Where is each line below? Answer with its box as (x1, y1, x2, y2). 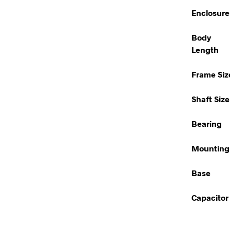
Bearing (191, 119, 222, 128)
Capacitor (191, 193, 228, 202)
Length (191, 45, 219, 54)
